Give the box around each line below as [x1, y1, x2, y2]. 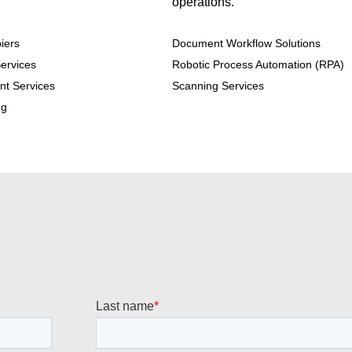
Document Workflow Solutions [171, 37, 321, 50]
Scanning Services [171, 79, 264, 93]
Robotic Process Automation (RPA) [171, 58, 344, 71]
